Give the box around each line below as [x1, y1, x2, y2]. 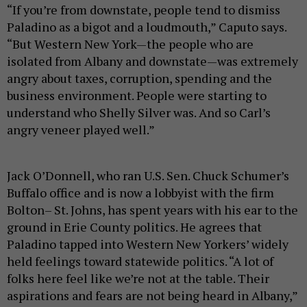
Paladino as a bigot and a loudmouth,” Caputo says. [7, 18, 286, 35]
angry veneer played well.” [7, 121, 155, 138]
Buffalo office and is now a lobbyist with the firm [7, 184, 274, 201]
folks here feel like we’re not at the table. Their [7, 269, 269, 286]
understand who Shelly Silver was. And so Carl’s [7, 103, 271, 121]
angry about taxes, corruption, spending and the [7, 69, 272, 86]
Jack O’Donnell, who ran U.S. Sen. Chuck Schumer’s [7, 167, 289, 184]
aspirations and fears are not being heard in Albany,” [7, 286, 297, 304]
